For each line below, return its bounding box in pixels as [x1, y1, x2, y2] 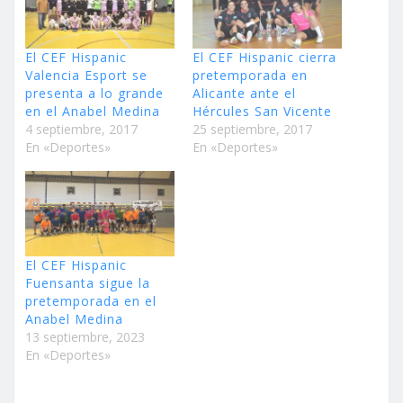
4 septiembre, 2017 [25, 121, 138, 139]
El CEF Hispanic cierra [193, 49, 336, 67]
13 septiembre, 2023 [25, 327, 145, 345]
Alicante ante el [193, 85, 296, 103]
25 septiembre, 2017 [193, 121, 312, 139]
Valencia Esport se [25, 67, 148, 85]
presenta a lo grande [25, 85, 164, 103]
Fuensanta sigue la [25, 273, 150, 291]
